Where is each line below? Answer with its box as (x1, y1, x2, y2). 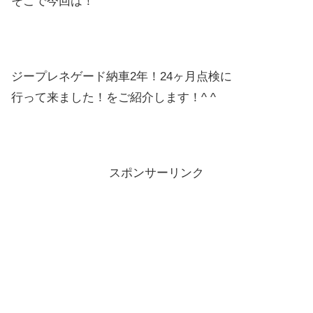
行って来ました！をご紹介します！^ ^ (11, 90, 216, 104)
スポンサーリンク (109, 166, 204, 180)
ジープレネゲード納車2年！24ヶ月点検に (11, 69, 232, 83)
